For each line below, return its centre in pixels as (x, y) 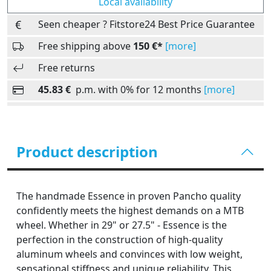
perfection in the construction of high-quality (119, 240)
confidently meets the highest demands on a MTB (130, 211)
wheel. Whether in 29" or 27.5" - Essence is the (122, 225)
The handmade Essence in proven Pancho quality (129, 196)
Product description (87, 152)
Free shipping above (86, 46)
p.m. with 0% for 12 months (137, 90)
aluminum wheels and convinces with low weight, (129, 254)
